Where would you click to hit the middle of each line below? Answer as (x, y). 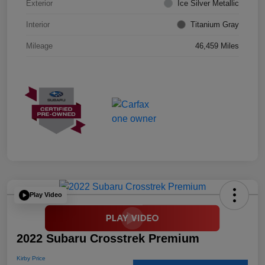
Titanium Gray (215, 25)
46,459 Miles (217, 46)
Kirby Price (31, 258)
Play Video (46, 195)
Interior (38, 25)
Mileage (39, 46)
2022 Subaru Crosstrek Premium (108, 238)
